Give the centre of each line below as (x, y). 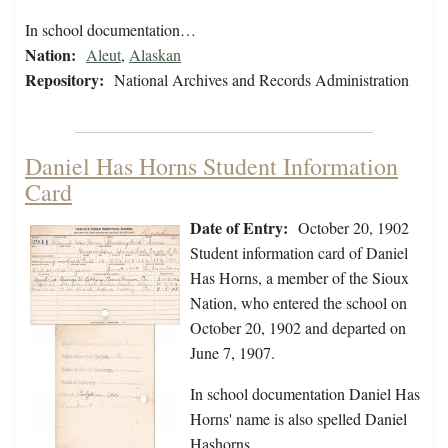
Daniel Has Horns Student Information (211, 166)
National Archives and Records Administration (261, 80)
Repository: (64, 80)
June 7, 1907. (232, 353)
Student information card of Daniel (299, 253)
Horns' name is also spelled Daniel (298, 419)
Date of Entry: (239, 228)
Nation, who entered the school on (298, 303)
